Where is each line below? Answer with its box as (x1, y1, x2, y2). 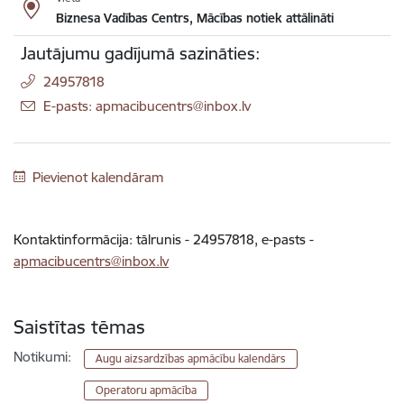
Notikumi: (14, 348, 71, 365)
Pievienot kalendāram (32, 169, 163, 186)
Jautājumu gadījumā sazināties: (21, 42, 260, 64)
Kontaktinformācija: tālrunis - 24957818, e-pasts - (14, 231, 314, 248)
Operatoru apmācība (96, 383, 197, 397)
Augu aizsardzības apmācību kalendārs (96, 352, 287, 365)
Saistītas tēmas (14, 315, 145, 339)
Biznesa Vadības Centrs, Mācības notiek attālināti (55, 10, 334, 26)
